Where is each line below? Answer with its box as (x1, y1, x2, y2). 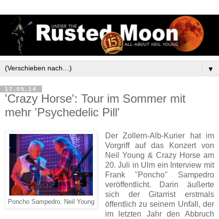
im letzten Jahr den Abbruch (105, 209, 214, 218)
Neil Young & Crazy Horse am (105, 151, 214, 159)
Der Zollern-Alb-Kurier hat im (105, 131, 214, 140)
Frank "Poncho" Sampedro (105, 170, 214, 179)
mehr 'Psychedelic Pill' (5, 105, 120, 119)
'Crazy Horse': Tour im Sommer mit (5, 91, 186, 105)
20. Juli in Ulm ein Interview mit (105, 160, 214, 169)
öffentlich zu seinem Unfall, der (105, 199, 214, 208)
